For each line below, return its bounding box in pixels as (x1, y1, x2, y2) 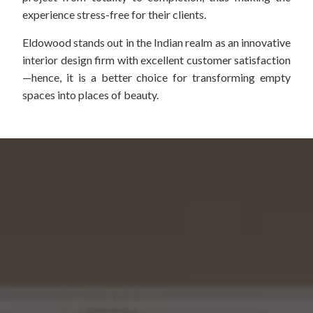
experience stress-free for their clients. (22, 8, 206, 22)
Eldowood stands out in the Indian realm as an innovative (22, 36, 291, 50)
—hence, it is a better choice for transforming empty (22, 71, 291, 85)
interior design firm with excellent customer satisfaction (22, 53, 291, 67)
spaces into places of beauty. (22, 88, 159, 102)
